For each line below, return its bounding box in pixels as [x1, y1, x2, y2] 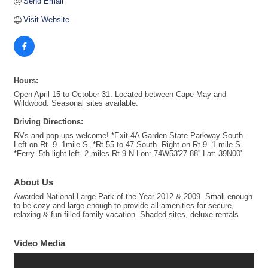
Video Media [14, 238, 65, 249]
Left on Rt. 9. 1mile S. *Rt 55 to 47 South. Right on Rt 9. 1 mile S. [14, 140, 243, 150]
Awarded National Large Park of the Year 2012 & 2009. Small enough [14, 192, 252, 202]
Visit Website [23, 15, 70, 25]
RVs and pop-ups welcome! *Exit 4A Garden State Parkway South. [14, 131, 245, 141]
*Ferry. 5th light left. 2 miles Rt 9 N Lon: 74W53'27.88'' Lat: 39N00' [14, 149, 242, 159]
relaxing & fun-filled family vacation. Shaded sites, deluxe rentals [14, 210, 239, 220]
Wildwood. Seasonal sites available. [14, 99, 138, 108]
